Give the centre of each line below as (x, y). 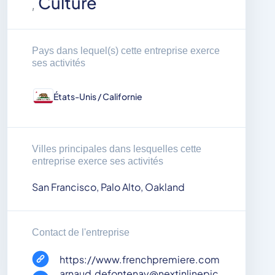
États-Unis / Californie (98, 97)
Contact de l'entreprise (81, 233)
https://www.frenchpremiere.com (140, 259)
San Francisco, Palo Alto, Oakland (108, 187)
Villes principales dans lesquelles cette (117, 149)
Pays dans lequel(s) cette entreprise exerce (126, 51)
